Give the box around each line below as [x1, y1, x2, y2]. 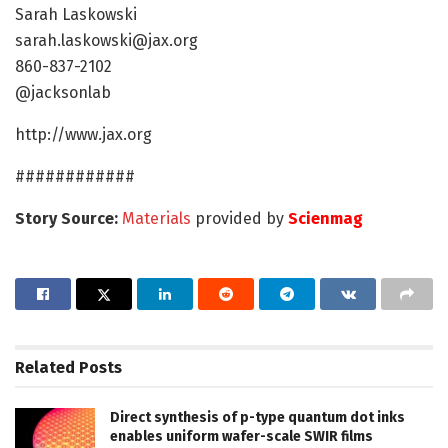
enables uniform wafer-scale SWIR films [110, 428, 373, 446]
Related [15, 358, 75, 378]
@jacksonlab [15, 83, 111, 103]
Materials [122, 209, 191, 229]
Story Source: [15, 209, 122, 229]
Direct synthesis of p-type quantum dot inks [110, 409, 405, 427]
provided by [191, 209, 288, 229]
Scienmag [288, 209, 363, 229]
